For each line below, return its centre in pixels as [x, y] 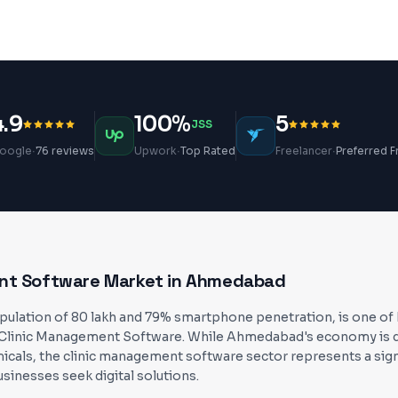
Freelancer [304, 151]
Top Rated [208, 151]
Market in [143, 281]
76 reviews [65, 151]
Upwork [155, 151]
